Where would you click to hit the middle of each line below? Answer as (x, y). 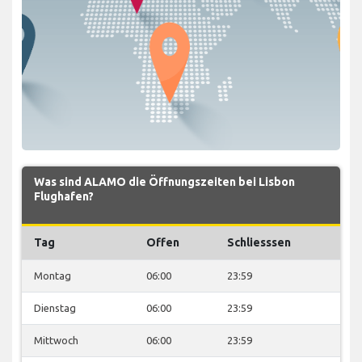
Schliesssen (259, 242)
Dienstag (55, 307)
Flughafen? (64, 196)
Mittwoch (56, 340)
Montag (53, 275)
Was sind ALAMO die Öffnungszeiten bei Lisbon (164, 181)
